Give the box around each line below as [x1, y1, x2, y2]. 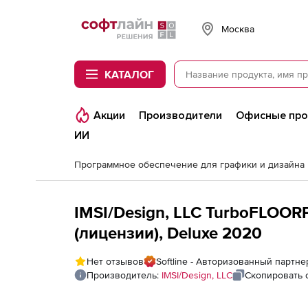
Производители [139, 109, 222, 122]
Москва [221, 23, 254, 34]
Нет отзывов [87, 256, 144, 267]
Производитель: [87, 269, 162, 280]
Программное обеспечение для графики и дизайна [74, 159, 305, 170]
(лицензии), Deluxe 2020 [74, 223, 262, 242]
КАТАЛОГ [104, 68, 154, 80]
